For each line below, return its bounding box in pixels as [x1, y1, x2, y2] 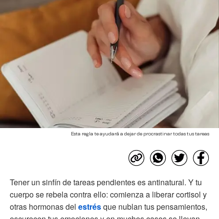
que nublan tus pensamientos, [101, 200, 207, 212]
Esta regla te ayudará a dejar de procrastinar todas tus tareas [71, 131, 209, 136]
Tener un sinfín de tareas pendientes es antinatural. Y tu [10, 176, 202, 188]
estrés [78, 200, 101, 212]
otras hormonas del [10, 200, 78, 212]
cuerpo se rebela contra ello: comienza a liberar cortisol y [10, 188, 207, 200]
